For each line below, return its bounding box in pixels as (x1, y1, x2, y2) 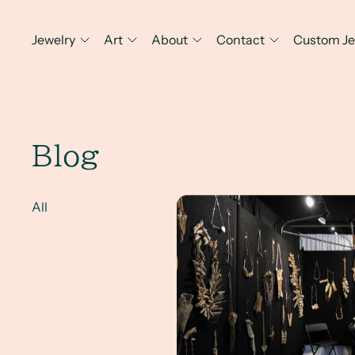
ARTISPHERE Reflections (176, 196, 325, 212)
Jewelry (32, 31, 75, 48)
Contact (216, 31, 265, 48)
